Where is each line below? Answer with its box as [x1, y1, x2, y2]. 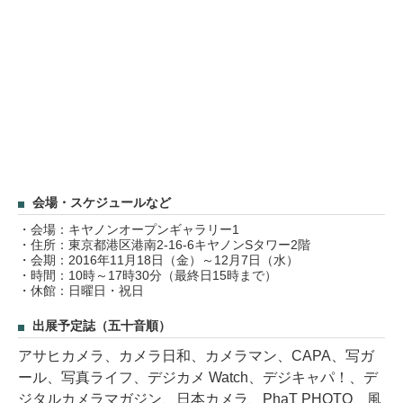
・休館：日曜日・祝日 [18, 282, 144, 298]
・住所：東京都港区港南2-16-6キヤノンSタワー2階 [18, 237, 310, 252]
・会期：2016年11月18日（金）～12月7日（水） [18, 252, 299, 267]
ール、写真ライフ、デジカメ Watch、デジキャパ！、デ [18, 369, 378, 385]
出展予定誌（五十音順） [32, 318, 171, 333]
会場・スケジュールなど [32, 195, 171, 210]
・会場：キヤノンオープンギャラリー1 [18, 221, 239, 237]
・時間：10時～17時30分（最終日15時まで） [18, 267, 277, 282]
